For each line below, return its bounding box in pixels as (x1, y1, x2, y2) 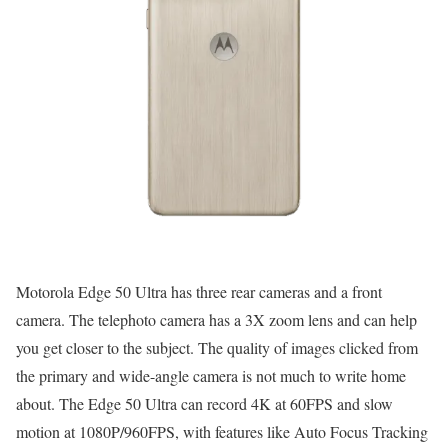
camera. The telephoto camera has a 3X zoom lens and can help (16, 309, 417, 331)
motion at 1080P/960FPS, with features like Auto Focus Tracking (16, 421, 428, 443)
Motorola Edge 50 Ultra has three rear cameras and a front (16, 281, 382, 303)
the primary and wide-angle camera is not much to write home (16, 365, 406, 387)
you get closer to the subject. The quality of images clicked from (16, 337, 418, 359)
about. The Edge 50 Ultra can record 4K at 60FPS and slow (16, 393, 393, 415)
